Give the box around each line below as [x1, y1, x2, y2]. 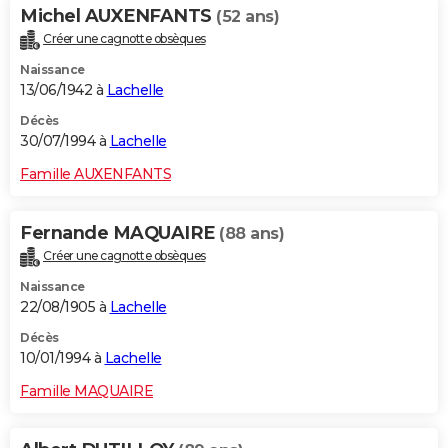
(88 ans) [219, 224, 284, 244]
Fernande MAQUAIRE [20, 222, 219, 245]
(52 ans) [216, 7, 279, 27]
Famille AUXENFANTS [20, 165, 171, 184]
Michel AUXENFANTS [20, 5, 216, 28]
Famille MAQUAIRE [20, 381, 153, 400]
